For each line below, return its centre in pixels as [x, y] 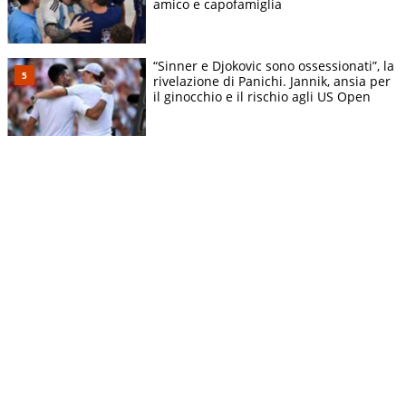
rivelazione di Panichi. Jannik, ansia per [272, 81]
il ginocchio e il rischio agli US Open [262, 96]
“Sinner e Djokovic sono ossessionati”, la [274, 65]
